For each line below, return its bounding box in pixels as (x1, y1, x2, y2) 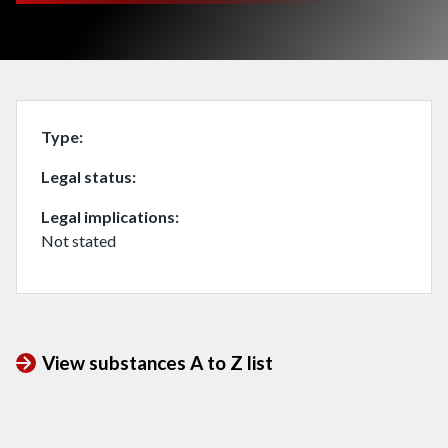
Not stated (41, 231, 116, 250)
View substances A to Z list (42, 351, 273, 374)
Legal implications (41, 207, 175, 226)
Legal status (41, 167, 132, 186)
